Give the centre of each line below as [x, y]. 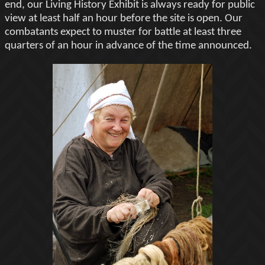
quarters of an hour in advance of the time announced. [128, 46]
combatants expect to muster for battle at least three [123, 33]
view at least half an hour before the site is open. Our [124, 19]
